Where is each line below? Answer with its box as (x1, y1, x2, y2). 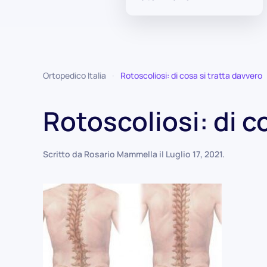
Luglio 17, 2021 (166, 148, 222, 160)
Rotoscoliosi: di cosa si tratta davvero (120, 70, 262, 81)
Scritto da (43, 148, 84, 160)
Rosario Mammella (84, 148, 157, 160)
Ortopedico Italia (43, 70, 106, 81)
